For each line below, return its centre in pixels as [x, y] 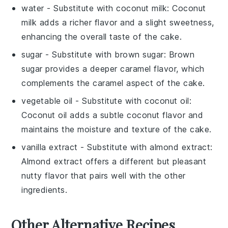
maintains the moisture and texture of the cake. [117, 129]
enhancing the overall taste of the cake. [102, 37]
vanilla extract [50, 147]
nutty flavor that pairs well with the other [104, 176]
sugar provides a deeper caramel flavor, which [113, 69]
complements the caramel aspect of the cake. [113, 83]
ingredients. [45, 190]
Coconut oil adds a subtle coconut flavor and [112, 115]
